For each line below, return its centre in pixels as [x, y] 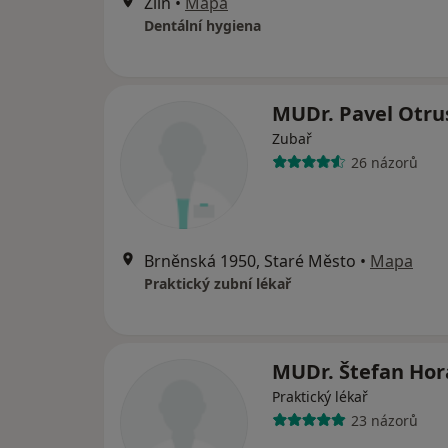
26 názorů [384, 162]
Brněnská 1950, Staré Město [250, 261]
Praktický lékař [320, 396]
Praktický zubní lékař [217, 283]
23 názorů [384, 420]
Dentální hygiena [202, 25]
